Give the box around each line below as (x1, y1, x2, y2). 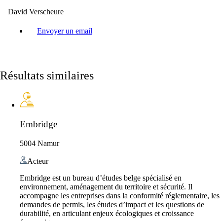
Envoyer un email (37, 26, 92, 35)
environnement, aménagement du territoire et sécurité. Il (20, 182, 192, 191)
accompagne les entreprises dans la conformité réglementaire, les (20, 191, 220, 200)
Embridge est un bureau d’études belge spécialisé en (20, 173, 182, 182)
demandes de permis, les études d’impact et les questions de (20, 200, 204, 209)
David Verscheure (8, 7, 64, 16)
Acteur (27, 156, 48, 165)
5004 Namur (20, 139, 59, 147)
